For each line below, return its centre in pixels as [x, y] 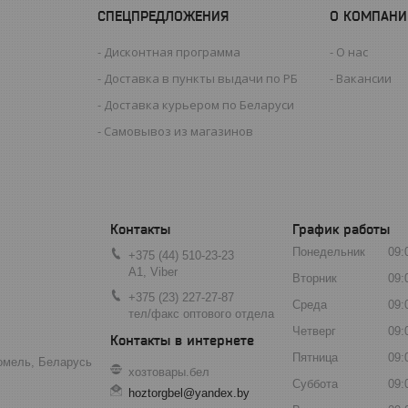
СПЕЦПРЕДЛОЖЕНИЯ [163, 15]
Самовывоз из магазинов [179, 131]
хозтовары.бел [169, 372]
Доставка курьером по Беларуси [199, 104]
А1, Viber [153, 271]
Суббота [315, 383]
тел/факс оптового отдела [201, 313]
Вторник [315, 278]
